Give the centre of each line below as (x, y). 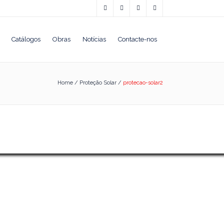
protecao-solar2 (143, 83)
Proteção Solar (98, 83)
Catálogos (26, 39)
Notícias (94, 39)
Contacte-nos (137, 39)
